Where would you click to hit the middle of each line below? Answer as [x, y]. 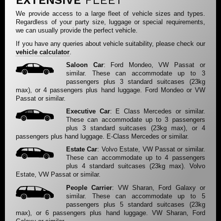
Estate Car [82, 149]
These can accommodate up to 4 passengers [136, 158]
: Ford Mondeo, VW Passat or [154, 65]
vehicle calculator [43, 52]
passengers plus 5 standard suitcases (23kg [136, 204]
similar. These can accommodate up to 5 [136, 196]
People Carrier [89, 187]
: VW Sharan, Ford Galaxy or [159, 187]
